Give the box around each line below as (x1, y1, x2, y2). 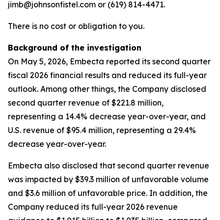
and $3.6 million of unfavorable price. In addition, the (8, 188, 208, 198)
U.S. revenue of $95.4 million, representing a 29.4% (8, 125, 196, 135)
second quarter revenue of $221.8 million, (8, 98, 164, 108)
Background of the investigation (8, 43, 141, 53)
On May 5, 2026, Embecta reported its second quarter (8, 56, 211, 66)
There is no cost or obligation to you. (8, 21, 144, 31)
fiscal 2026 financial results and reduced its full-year (8, 70, 207, 80)
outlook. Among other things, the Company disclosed (8, 84, 206, 94)
